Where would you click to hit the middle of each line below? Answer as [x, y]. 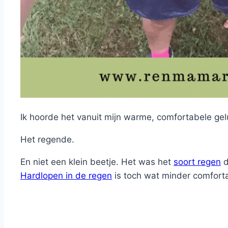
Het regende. [47, 140]
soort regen [197, 162]
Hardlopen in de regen [66, 176]
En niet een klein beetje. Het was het [97, 162]
